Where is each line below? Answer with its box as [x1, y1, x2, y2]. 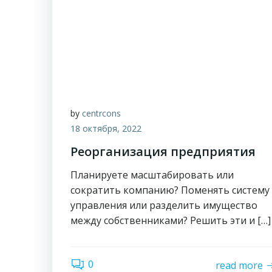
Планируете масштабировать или [70, 168, 234, 182]
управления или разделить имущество [70, 199, 257, 212]
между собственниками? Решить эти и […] [70, 214, 271, 227]
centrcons [82, 107, 121, 119]
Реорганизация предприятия [70, 143, 256, 160]
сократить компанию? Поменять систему [70, 183, 270, 197]
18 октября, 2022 [70, 123, 141, 134]
